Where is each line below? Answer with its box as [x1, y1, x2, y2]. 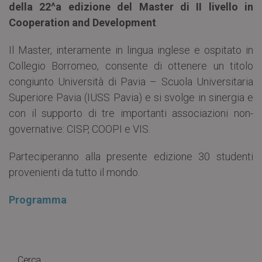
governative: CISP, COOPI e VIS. [9, 123, 150, 136]
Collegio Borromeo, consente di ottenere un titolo [9, 60, 253, 73]
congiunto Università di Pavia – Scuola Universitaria [9, 75, 253, 88]
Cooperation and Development [9, 16, 156, 29]
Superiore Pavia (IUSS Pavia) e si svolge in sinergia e [9, 91, 253, 104]
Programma [9, 194, 67, 206]
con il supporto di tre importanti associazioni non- [9, 107, 253, 120]
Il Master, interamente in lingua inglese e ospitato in [9, 44, 253, 57]
